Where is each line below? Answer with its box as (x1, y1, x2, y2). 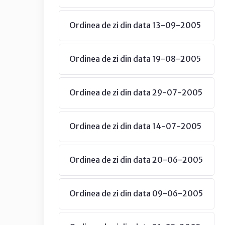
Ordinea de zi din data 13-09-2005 (69, 20, 201, 30)
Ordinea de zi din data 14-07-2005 (69, 121, 201, 131)
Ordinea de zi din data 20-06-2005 (69, 155, 203, 165)
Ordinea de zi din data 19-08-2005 (69, 54, 201, 64)
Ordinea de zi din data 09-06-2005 (69, 188, 203, 198)
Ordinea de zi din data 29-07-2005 (69, 87, 202, 97)
